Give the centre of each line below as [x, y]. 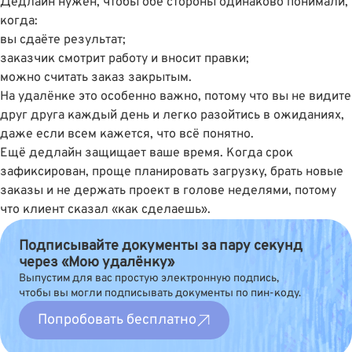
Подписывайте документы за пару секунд [161, 246]
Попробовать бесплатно [117, 320]
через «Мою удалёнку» [97, 263]
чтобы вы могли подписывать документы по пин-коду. [160, 293]
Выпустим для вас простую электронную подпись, [149, 279]
